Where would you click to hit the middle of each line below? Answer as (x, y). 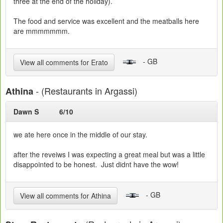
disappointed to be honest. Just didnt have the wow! (96, 164)
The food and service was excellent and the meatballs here (106, 21)
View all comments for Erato (64, 62)
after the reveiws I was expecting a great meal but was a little (109, 154)
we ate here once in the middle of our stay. (80, 134)
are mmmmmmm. (42, 31)
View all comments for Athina (65, 195)
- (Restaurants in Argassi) (85, 90)
